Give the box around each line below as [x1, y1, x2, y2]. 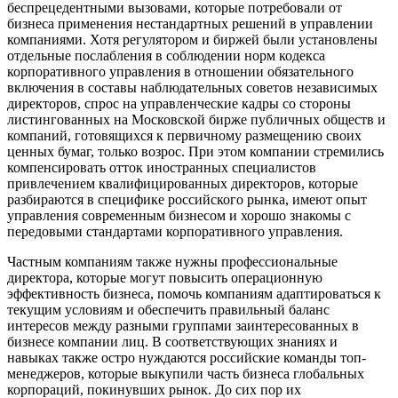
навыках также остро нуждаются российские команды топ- [7, 349, 366, 365]
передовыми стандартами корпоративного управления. [7, 223, 343, 239]
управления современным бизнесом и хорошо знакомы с [7, 207, 351, 223]
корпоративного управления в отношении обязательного [7, 63, 354, 79]
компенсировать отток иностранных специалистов [7, 159, 316, 175]
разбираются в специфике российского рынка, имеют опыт [7, 191, 367, 207]
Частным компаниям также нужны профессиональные [7, 253, 338, 269]
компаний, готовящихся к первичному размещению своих [7, 127, 362, 143]
